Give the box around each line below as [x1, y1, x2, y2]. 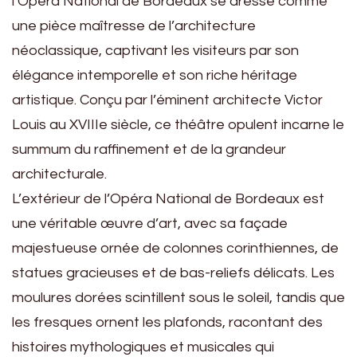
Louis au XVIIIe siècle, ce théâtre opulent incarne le [12, 117, 344, 133]
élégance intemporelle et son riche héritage [12, 68, 297, 84]
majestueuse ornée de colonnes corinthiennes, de [12, 241, 339, 257]
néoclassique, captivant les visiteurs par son [12, 43, 299, 59]
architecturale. [12, 167, 107, 182]
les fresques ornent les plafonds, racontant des [12, 315, 323, 331]
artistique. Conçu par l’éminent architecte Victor [12, 92, 323, 108]
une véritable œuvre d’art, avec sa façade [12, 216, 288, 232]
